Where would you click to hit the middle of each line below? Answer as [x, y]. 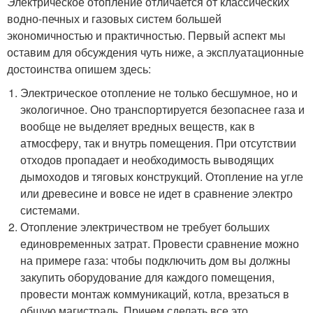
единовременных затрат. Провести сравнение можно [160, 243]
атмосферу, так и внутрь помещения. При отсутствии [159, 143]
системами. [50, 210]
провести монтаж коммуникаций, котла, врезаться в [155, 293]
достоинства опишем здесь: [79, 68]
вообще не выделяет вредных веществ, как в [138, 126]
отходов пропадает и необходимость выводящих [147, 159]
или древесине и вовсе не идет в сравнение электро [157, 193]
